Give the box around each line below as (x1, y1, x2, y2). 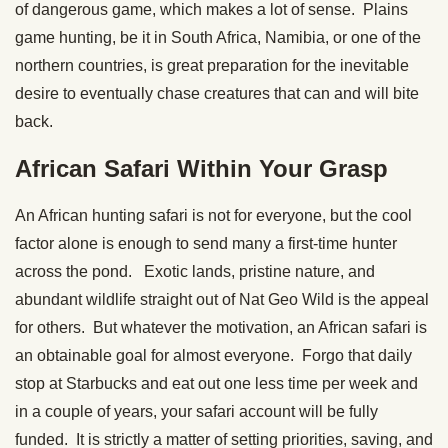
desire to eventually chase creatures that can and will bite (15, 84, 419, 102)
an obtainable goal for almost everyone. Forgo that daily (15, 346, 412, 364)
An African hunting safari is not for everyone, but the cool (15, 206, 412, 224)
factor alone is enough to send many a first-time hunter (15, 234, 397, 252)
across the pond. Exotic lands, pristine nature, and (15, 262, 375, 280)
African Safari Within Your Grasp (15, 154, 388, 182)
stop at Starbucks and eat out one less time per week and (15, 374, 418, 392)
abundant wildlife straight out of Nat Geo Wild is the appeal (15, 290, 429, 308)
